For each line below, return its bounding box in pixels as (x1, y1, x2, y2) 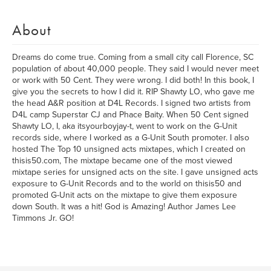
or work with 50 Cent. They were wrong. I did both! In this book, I (12, 75, 254, 85)
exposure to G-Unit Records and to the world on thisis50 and (12, 178, 241, 189)
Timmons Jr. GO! (12, 213, 74, 223)
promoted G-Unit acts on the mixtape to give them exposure (12, 190, 237, 200)
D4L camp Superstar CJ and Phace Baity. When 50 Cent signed (12, 109, 249, 120)
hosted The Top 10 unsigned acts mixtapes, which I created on (12, 144, 246, 154)
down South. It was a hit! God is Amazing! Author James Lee (12, 201, 236, 212)
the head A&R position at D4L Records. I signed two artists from (12, 98, 250, 108)
